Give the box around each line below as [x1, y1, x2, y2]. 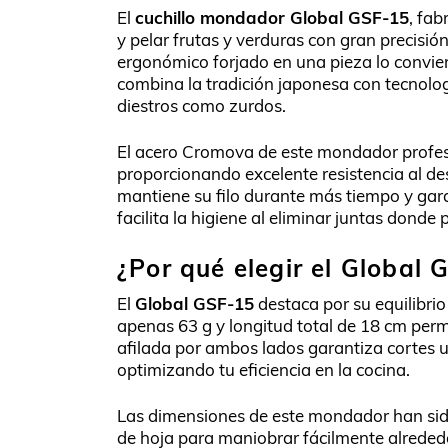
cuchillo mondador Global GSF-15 [135, 7, 409, 28]
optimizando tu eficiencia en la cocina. [117, 359, 410, 380]
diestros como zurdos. [117, 95, 286, 116]
